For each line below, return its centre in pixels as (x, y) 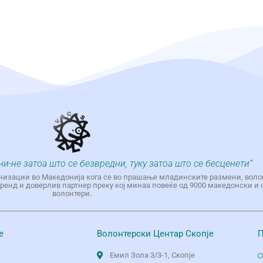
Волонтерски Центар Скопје (155, 234)
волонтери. (72, 194)
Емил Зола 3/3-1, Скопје (153, 255)
